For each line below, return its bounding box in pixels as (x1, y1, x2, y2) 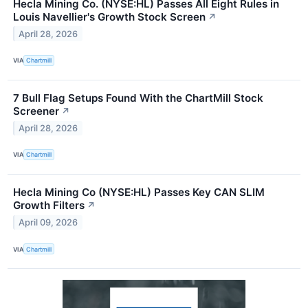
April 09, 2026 (19, 217, 78, 228)
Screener (13, 104, 59, 118)
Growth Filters (13, 199, 85, 212)
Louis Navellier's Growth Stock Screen (13, 10, 206, 23)
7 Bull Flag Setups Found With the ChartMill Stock (13, 91, 263, 104)
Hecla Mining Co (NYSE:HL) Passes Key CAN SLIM (13, 186, 265, 199)
